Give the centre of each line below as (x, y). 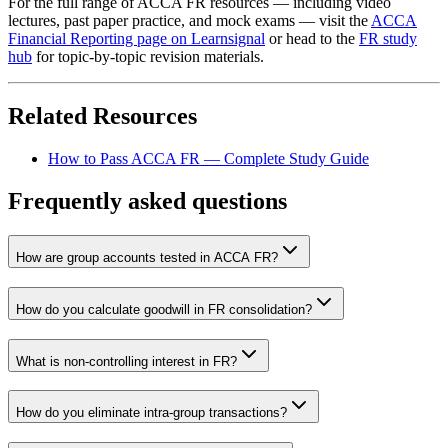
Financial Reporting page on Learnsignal (136, 38)
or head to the (312, 38)
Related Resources (102, 116)
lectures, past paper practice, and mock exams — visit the (189, 20)
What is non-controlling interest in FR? (126, 361)
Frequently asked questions (147, 201)
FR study (388, 38)
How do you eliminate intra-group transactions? (151, 413)
